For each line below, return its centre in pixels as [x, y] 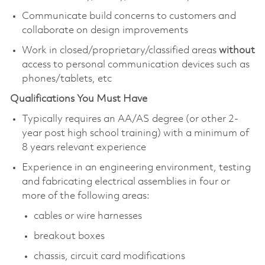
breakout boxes [69, 236]
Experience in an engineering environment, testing [136, 167]
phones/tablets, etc [67, 79]
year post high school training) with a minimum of [135, 133]
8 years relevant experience [84, 147]
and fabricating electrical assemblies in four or [126, 182]
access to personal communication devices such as [135, 64]
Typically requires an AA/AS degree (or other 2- [130, 119]
